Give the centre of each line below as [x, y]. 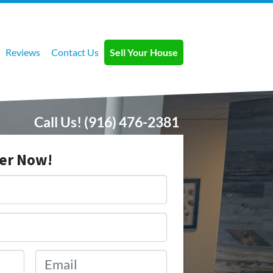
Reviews [23, 52]
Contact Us [75, 52]
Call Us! [58, 122]
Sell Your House [144, 52]
